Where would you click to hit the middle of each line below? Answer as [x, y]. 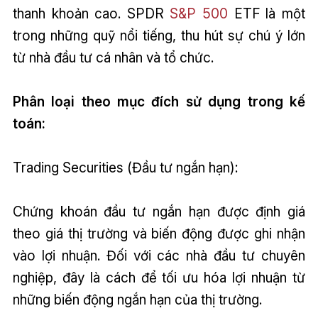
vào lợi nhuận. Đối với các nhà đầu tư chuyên [159, 256]
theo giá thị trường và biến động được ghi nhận [159, 234]
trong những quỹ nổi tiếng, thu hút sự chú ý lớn [159, 36]
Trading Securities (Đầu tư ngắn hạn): [125, 168]
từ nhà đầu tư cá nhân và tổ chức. [113, 58]
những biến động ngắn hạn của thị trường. [137, 300]
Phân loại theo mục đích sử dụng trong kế [159, 102]
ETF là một [267, 14]
